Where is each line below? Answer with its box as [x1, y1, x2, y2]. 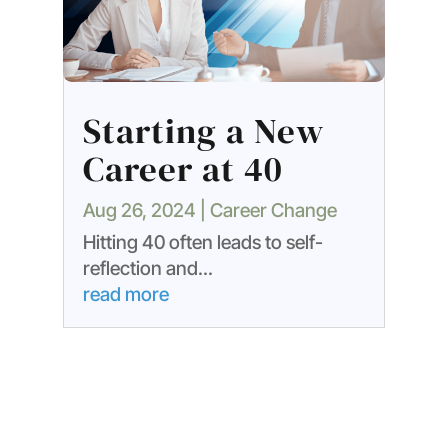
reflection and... [82, 257, 213, 281]
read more [82, 283, 169, 307]
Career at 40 [82, 145, 283, 194]
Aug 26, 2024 [82, 199, 196, 223]
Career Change [209, 199, 337, 223]
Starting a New [82, 107, 324, 156]
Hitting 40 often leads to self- [82, 231, 323, 255]
